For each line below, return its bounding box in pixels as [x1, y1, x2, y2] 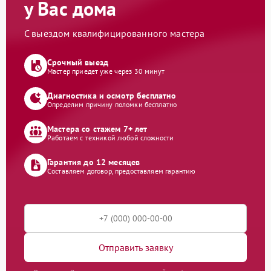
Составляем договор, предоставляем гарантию [47, 166, 196, 175]
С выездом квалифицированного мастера [24, 27, 205, 39]
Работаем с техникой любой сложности [47, 132, 174, 142]
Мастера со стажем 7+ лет [47, 123, 148, 134]
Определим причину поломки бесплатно [47, 99, 177, 109]
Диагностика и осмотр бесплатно [47, 90, 177, 101]
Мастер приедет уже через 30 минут [47, 66, 165, 76]
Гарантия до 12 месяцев [47, 156, 140, 168]
